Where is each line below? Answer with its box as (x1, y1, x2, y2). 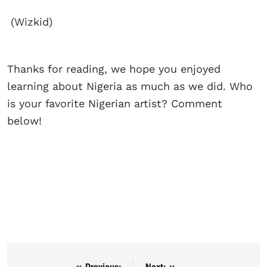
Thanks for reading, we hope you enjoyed (7, 63, 221, 76)
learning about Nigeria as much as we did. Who (7, 80, 253, 93)
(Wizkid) (7, 15, 52, 29)
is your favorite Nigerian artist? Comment (7, 97, 222, 110)
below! (7, 114, 42, 128)
